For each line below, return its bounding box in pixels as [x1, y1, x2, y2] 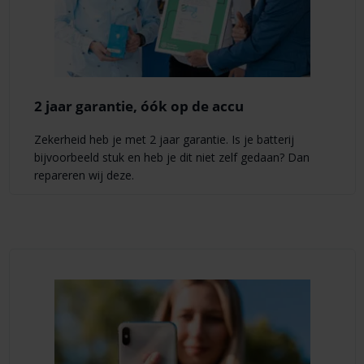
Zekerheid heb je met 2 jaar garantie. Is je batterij [33, 131, 294, 147]
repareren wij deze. [33, 167, 134, 183]
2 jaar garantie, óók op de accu [33, 97, 244, 116]
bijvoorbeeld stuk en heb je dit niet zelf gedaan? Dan [33, 149, 310, 165]
